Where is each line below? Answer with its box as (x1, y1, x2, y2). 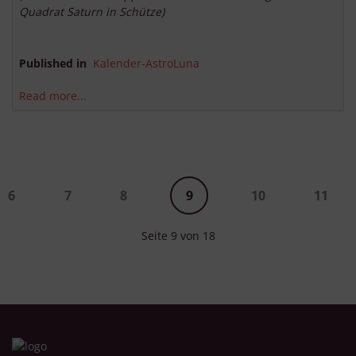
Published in (19, 56, 87, 72)
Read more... (19, 88, 87, 104)
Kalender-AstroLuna (93, 56, 199, 72)
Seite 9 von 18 (141, 228, 215, 244)
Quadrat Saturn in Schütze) (19, 4, 164, 20)
